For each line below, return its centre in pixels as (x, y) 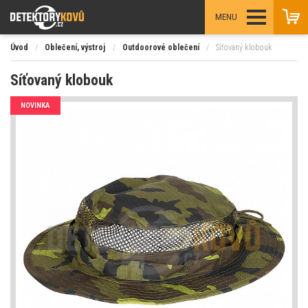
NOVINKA (35, 106)
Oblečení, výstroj (75, 47)
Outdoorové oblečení (161, 47)
